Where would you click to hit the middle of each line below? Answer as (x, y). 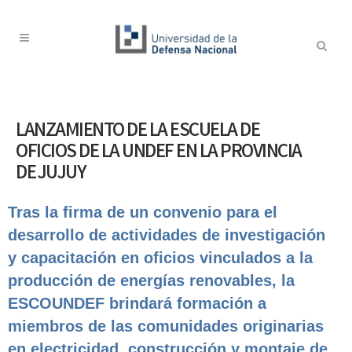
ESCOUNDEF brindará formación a (137, 303)
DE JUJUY (51, 174)
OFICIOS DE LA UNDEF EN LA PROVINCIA (159, 153)
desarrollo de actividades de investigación (167, 235)
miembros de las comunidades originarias (166, 326)
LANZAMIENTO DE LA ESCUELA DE (137, 132)
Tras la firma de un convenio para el (143, 212)
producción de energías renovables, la (151, 280)
